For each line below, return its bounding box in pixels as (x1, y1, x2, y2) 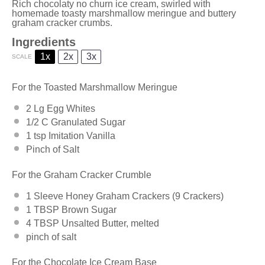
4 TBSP (26, 218, 59, 228)
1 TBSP (26, 204, 59, 215)
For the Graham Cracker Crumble (12, 169, 151, 180)
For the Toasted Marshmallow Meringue (12, 82, 177, 92)
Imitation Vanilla (46, 130, 115, 141)
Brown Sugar (59, 204, 117, 215)
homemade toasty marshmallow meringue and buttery (12, 8, 236, 18)
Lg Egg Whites (31, 103, 95, 114)
